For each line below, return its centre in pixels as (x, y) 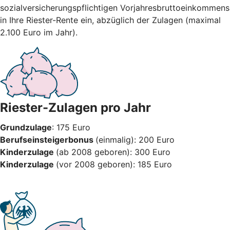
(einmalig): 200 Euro (135, 139)
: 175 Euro (71, 127)
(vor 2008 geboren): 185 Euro (114, 164)
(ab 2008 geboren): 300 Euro (113, 152)
